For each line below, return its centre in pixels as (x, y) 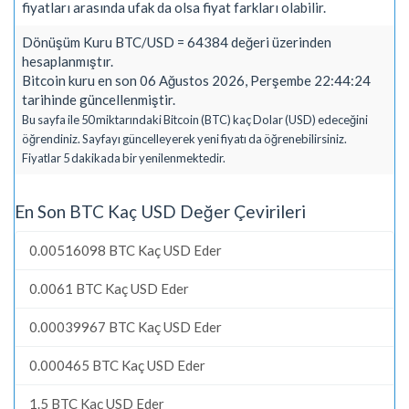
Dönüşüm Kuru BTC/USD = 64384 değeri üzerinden (177, 42)
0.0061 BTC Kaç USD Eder (109, 288)
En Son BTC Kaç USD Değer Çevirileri (160, 211)
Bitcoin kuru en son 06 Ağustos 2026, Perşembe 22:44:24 (196, 80)
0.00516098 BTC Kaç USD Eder (126, 250)
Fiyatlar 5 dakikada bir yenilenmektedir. (124, 157)
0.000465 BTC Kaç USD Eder (117, 365)
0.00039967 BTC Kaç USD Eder (126, 326)
